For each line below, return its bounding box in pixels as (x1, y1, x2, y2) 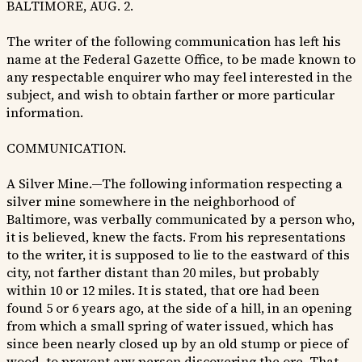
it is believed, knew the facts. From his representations (6, 228, 346, 246)
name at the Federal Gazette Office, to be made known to (6, 50, 356, 69)
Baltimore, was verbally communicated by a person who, (6, 210, 355, 229)
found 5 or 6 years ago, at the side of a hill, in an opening (6, 299, 351, 318)
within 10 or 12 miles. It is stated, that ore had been (6, 281, 319, 300)
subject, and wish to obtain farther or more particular (6, 86, 335, 104)
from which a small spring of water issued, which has (6, 317, 334, 335)
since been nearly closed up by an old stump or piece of (6, 335, 348, 353)
